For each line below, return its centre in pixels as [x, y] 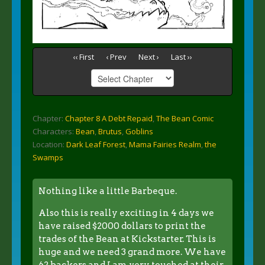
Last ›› [182, 57]
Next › [149, 57]
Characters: [54, 131]
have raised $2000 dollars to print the [122, 226]
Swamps [48, 157]
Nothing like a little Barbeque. [108, 191]
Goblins [139, 131]
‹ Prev [116, 57]
